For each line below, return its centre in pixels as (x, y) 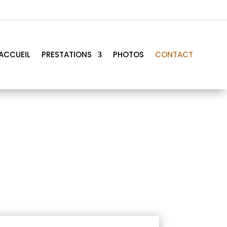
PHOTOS (128, 54)
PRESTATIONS (66, 54)
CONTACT (174, 54)
